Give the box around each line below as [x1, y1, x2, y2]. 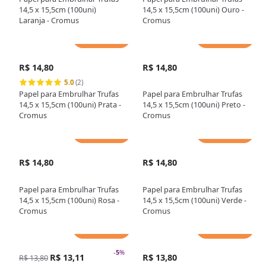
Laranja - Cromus [18, 15, 79, 26]
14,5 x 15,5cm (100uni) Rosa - [18, 194, 119, 205]
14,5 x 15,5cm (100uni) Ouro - [142, 4, 245, 15]
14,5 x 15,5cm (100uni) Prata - [18, 99, 121, 110]
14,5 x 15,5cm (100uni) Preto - [142, 99, 246, 110]
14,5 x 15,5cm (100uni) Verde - [142, 194, 247, 205]
